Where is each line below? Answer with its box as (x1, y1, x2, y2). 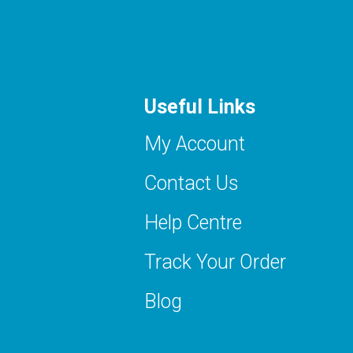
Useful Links (143, 95, 255, 118)
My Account (143, 132, 245, 155)
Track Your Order (143, 250, 286, 273)
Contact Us (143, 171, 239, 195)
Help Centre (143, 210, 242, 234)
